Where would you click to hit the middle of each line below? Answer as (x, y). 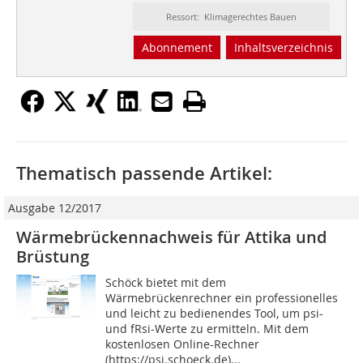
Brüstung (53, 257)
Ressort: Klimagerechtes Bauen (231, 17)
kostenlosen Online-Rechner (183, 344)
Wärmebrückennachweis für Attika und (171, 237)
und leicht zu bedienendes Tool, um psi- (215, 314)
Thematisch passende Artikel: (144, 174)
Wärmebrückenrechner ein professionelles (222, 298)
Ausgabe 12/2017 (55, 208)
